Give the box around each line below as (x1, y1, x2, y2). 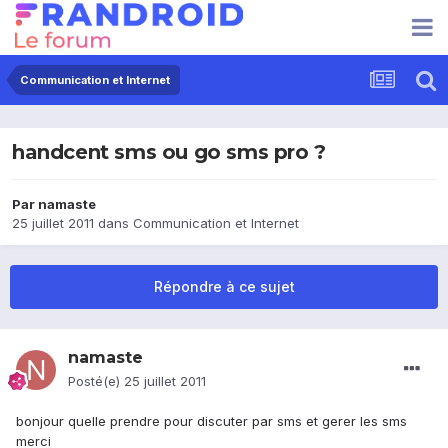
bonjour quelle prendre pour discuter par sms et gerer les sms (16, 413, 407, 430)
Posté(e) (68, 373, 124, 390)
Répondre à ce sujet (153, 278, 295, 296)
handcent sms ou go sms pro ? (12, 140, 326, 165)
